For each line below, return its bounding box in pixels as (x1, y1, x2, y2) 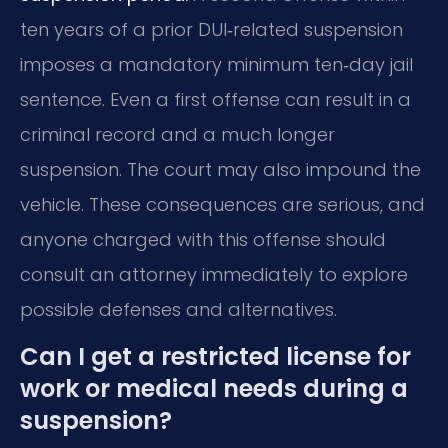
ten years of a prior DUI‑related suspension (20, 16, 403, 42)
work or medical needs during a (20, 372, 408, 406)
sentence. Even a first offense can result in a (20, 86, 411, 112)
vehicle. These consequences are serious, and (20, 191, 425, 217)
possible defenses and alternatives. (20, 296, 337, 322)
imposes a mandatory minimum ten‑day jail (20, 51, 413, 77)
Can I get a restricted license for (20, 340, 411, 374)
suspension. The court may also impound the (20, 156, 421, 182)
